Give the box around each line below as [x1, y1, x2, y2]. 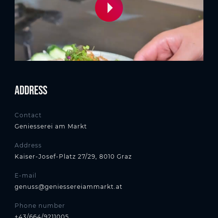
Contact [15, 111, 42, 119]
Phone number [15, 202, 65, 210]
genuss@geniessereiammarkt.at [15, 183, 123, 191]
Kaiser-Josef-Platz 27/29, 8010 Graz [15, 153, 132, 161]
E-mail [15, 172, 36, 180]
